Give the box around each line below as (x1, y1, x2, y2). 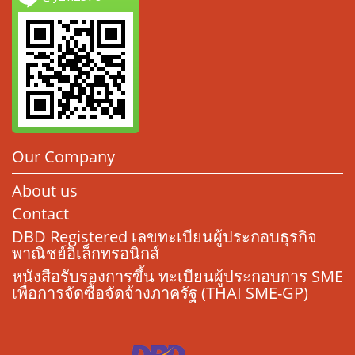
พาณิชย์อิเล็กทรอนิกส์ (12, 242, 159, 264)
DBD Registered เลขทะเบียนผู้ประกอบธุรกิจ (12, 226, 317, 247)
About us (12, 180, 78, 201)
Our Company (12, 146, 115, 167)
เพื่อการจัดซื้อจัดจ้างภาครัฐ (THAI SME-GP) (12, 282, 308, 303)
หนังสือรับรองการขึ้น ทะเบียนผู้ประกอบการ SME (12, 265, 343, 287)
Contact (12, 203, 69, 224)
